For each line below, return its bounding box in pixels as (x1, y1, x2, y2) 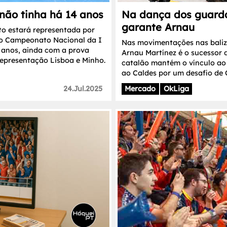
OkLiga (163, 84, 189, 94)
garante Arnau (122, 20, 195, 33)
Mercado (125, 84, 156, 94)
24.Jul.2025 (63, 84, 102, 94)
